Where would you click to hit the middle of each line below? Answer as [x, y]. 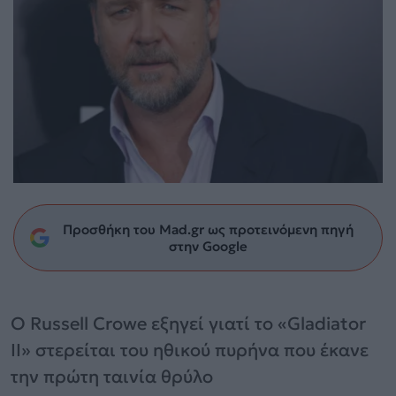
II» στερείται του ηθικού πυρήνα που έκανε [190, 350]
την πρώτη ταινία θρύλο [112, 376]
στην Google [208, 246]
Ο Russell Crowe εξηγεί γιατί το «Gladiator [188, 323]
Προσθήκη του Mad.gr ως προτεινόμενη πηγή [208, 229]
